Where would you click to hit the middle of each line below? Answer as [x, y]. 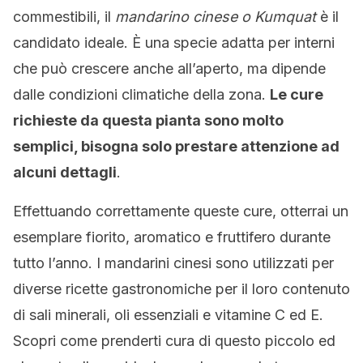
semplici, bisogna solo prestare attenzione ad [176, 146]
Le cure [297, 94]
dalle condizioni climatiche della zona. [141, 94]
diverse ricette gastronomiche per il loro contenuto [181, 289]
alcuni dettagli [65, 172]
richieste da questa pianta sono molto [148, 120]
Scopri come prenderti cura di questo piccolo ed [174, 341]
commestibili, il [64, 17]
